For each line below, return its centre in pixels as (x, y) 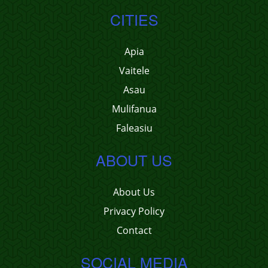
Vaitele (134, 71)
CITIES (134, 19)
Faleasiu (134, 128)
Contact (134, 230)
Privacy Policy (134, 211)
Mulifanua (134, 109)
